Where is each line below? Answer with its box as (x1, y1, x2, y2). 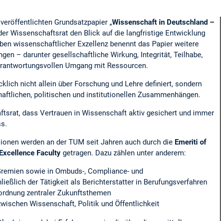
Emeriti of (175, 138, 206, 147)
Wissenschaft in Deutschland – (112, 17, 214, 27)
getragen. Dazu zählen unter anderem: (61, 148, 186, 158)
